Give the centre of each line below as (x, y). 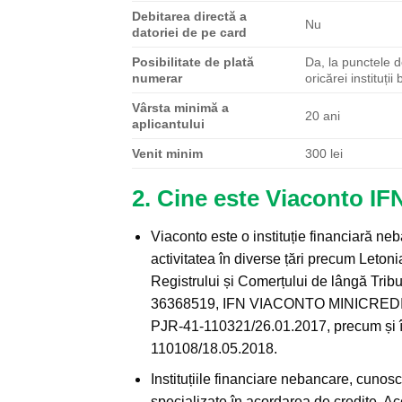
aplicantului (168, 123)
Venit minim (167, 153)
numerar (157, 78)
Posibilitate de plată (193, 61)
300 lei (324, 153)
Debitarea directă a (189, 16)
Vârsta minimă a (180, 107)
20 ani (323, 115)
